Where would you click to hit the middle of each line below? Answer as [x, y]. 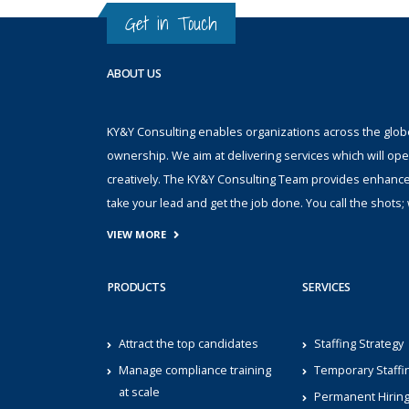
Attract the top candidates [189, 343]
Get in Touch [171, 24]
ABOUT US [134, 74]
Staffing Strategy [358, 343]
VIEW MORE [136, 234]
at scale [139, 392]
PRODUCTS [136, 287]
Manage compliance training [195, 370]
